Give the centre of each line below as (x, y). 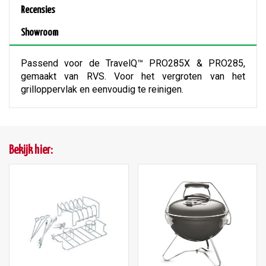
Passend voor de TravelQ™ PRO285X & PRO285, (133, 64)
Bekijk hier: (31, 151)
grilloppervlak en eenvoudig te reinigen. (102, 90)
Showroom (39, 33)
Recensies (38, 11)
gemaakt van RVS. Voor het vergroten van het (133, 77)
